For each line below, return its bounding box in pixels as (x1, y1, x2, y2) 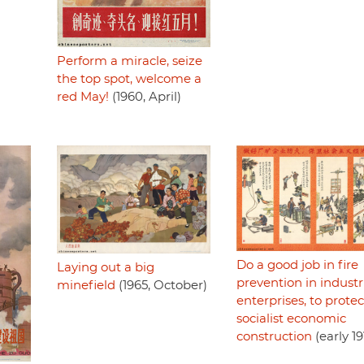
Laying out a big (56, 262, 154, 275)
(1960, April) (108, 90, 181, 103)
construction (236, 331, 312, 344)
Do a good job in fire (236, 259, 358, 272)
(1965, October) (115, 279, 207, 292)
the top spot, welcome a (56, 72, 201, 85)
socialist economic (236, 313, 346, 326)
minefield (56, 279, 115, 292)
